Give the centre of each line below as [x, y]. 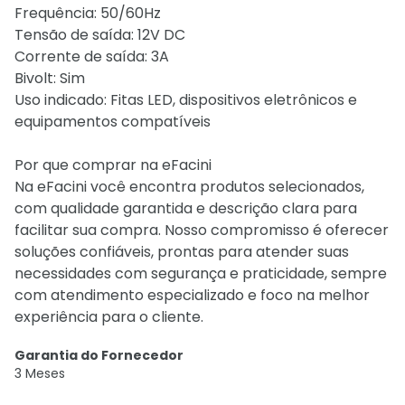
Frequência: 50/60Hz [88, 13]
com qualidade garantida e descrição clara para [186, 208]
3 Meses [40, 373]
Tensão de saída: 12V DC [100, 35]
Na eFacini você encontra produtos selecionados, [189, 187]
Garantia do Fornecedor [99, 355]
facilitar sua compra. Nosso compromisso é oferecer [202, 230]
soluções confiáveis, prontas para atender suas [182, 252]
